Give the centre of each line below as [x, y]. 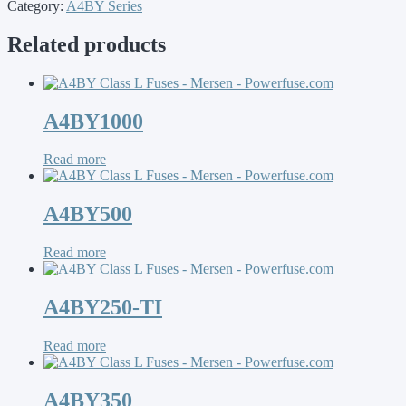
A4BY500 [88, 214]
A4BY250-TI [103, 308]
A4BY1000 [93, 121]
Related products [87, 44]
